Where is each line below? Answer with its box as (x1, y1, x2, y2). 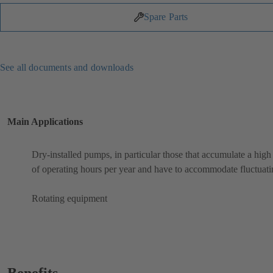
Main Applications (7, 116, 83, 127)
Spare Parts (143, 12, 188, 23)
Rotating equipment (32, 193, 107, 204)
